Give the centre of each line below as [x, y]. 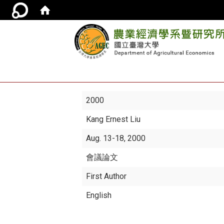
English [99, 195]
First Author [106, 176]
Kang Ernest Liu [113, 119]
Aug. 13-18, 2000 [116, 138]
